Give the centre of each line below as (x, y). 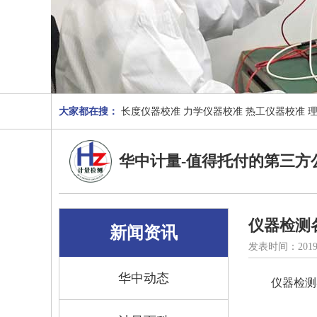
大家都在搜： (88, 111)
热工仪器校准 (275, 111)
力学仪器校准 (213, 111)
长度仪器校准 (151, 111)
